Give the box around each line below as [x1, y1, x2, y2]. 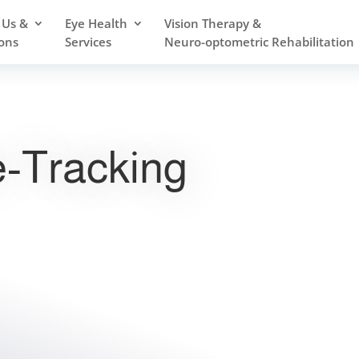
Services [65, 34, 111, 50]
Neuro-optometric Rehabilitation [164, 34, 354, 50]
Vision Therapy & [164, 15, 261, 31]
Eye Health [65, 15, 127, 31]
